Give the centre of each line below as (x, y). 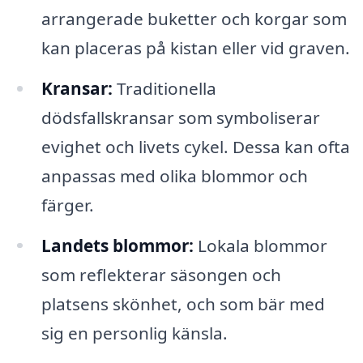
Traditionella (164, 88)
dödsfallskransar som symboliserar (180, 117)
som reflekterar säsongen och (161, 274)
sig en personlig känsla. (134, 333)
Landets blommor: (117, 245)
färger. (67, 205)
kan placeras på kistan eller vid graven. (195, 47)
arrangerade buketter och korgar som (194, 18)
